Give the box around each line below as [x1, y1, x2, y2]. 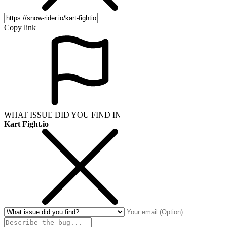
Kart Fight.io [4, 119, 49, 128]
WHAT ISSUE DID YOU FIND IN [4, 110, 121, 119]
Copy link [4, 23, 36, 32]
